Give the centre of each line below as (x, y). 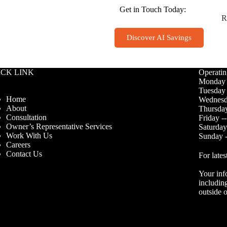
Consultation (26, 118)
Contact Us (24, 154)
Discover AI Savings (159, 38)
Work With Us (29, 136)
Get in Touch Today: (153, 10)
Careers (18, 145)
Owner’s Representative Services (59, 127)
